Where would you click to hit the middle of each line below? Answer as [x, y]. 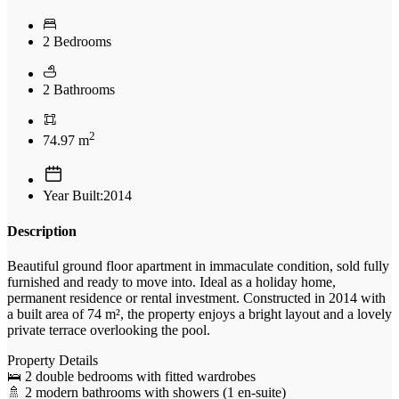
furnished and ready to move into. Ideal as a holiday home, [171, 281]
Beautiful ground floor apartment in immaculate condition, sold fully [198, 265]
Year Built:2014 [87, 196]
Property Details [53, 360]
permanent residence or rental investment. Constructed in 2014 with [196, 297]
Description [42, 231]
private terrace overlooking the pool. [109, 330]
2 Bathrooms [79, 90]
